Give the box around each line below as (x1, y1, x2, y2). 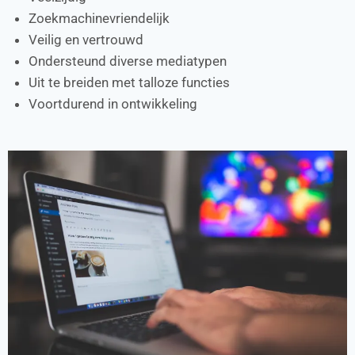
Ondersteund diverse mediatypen (28, 52, 227, 69)
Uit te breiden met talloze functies (28, 74, 230, 90)
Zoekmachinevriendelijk (28, 10, 170, 26)
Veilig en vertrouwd (28, 31, 143, 48)
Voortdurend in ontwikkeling (28, 95, 197, 112)
